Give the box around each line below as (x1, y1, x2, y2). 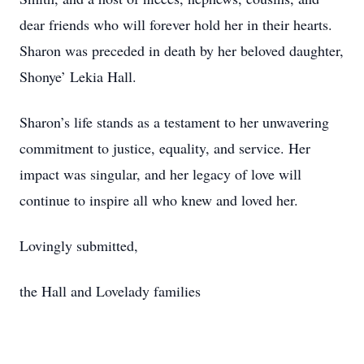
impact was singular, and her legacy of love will (19, 164, 301, 184)
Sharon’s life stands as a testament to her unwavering (19, 112, 329, 132)
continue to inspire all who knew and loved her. (19, 190, 298, 210)
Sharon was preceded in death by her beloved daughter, (19, 41, 344, 60)
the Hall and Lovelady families (19, 281, 201, 301)
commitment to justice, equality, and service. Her (19, 138, 310, 158)
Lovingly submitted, (19, 236, 138, 255)
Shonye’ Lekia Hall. (19, 67, 136, 86)
